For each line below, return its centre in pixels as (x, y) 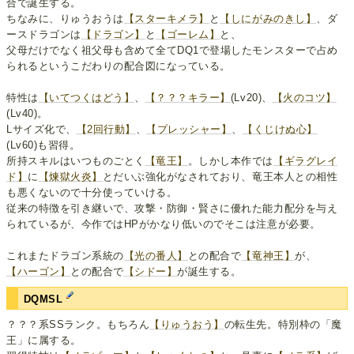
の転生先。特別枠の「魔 (283, 325)
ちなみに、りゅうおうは (65, 18)
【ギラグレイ (306, 160)
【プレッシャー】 (189, 129)
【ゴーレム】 (188, 34)
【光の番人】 (156, 255)
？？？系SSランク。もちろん (78, 325)
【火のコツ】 (304, 97)
